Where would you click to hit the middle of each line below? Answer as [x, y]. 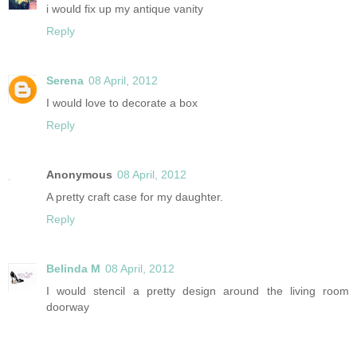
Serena [65, 80]
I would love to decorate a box [122, 102]
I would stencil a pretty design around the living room [198, 290]
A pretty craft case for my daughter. [135, 196]
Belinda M [73, 268]
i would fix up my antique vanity [125, 8]
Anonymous [79, 174]
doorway [68, 306]
